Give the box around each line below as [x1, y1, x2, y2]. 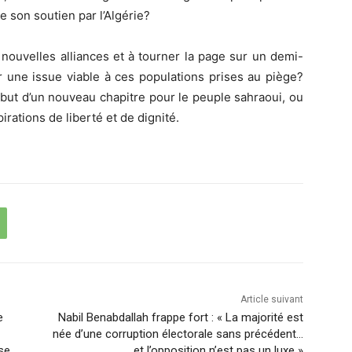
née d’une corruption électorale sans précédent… [52, 327, 303, 342]
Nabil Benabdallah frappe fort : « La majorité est [57, 310, 303, 325]
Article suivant [240, 294, 303, 306]
